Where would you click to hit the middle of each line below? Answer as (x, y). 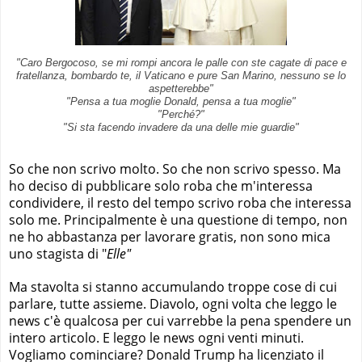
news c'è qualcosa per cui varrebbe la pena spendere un (180, 320)
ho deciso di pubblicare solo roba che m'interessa (161, 185)
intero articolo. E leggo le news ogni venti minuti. (156, 337)
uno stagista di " (58, 253)
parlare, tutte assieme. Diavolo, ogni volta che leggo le (173, 303)
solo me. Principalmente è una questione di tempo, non (178, 219)
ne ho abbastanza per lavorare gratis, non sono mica (170, 236)
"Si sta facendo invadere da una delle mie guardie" (181, 127)
